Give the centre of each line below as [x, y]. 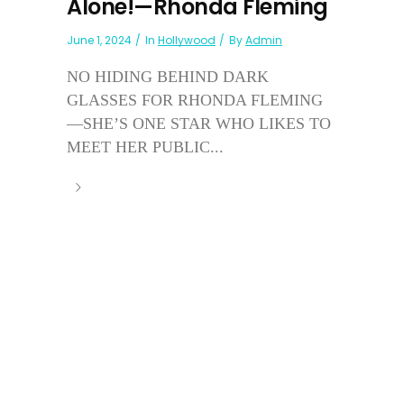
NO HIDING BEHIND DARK [168, 76]
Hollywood [187, 40]
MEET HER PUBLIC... [145, 147]
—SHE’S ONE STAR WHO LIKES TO [199, 123]
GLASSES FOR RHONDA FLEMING [195, 100]
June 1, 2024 [99, 40]
